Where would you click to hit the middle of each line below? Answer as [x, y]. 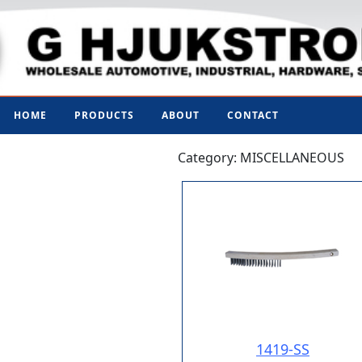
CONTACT [253, 115]
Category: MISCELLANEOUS [261, 158]
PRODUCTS [104, 115]
